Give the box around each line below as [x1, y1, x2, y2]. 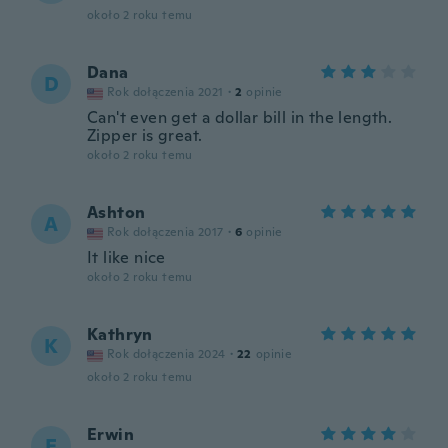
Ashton [87, 202, 146, 223]
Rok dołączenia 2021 [107, 84, 224, 100]
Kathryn [87, 324, 153, 345]
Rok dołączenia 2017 [107, 224, 224, 240]
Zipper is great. [87, 125, 203, 146]
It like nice [87, 247, 166, 268]
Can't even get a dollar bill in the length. [87, 107, 393, 128]
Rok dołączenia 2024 [107, 346, 226, 362]
